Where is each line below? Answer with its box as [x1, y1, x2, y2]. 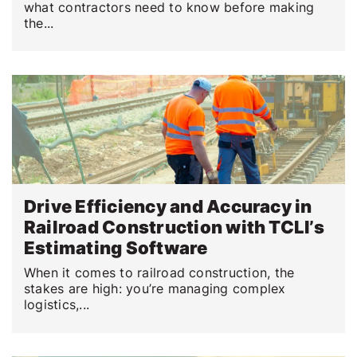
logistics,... [24, 296, 90, 313]
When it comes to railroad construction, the [24, 265, 295, 281]
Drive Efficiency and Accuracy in [24, 196, 312, 218]
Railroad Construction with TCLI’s [24, 217, 324, 238]
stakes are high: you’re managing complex [24, 280, 286, 297]
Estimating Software [24, 237, 208, 259]
